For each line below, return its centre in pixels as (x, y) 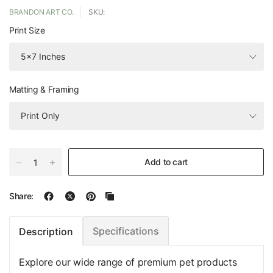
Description (46, 231)
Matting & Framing (44, 90)
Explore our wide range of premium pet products (128, 262)
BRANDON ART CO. (41, 12)
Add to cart (166, 162)
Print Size (27, 30)
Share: (22, 196)
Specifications (126, 231)
